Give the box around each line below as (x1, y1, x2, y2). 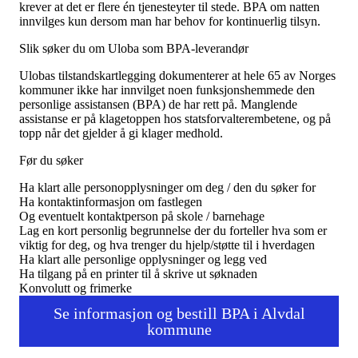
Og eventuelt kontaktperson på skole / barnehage (19, 209, 265, 223)
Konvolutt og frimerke (19, 280, 132, 295)
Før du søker (19, 153, 83, 167)
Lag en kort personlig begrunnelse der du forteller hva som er (19, 223, 327, 237)
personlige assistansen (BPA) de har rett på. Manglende (19, 97, 297, 111)
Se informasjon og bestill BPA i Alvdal (53, 304, 305, 322)
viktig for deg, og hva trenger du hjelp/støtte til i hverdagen (19, 237, 315, 252)
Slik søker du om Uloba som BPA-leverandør (19, 41, 249, 55)
